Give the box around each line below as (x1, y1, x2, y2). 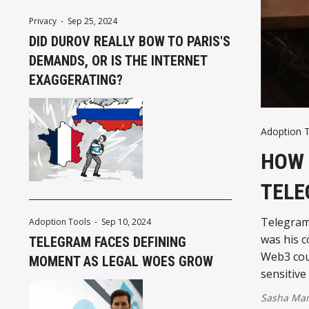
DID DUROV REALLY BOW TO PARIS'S (29, 32, 230, 50)
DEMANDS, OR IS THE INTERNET (29, 52, 207, 69)
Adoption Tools (29, 215, 90, 228)
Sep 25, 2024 (68, 14, 117, 27)
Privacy (29, 14, 57, 27)
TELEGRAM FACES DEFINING (29, 233, 186, 250)
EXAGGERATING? (29, 71, 123, 88)
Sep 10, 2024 (101, 215, 151, 228)
